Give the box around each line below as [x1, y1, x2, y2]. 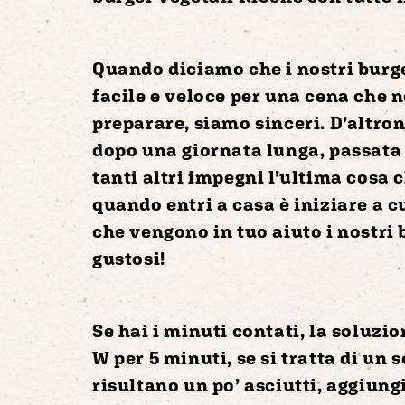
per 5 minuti [114, 346, 228, 368]
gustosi [92, 247, 161, 268]
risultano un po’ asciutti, [92, 373, 327, 395]
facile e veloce [92, 84, 231, 106]
